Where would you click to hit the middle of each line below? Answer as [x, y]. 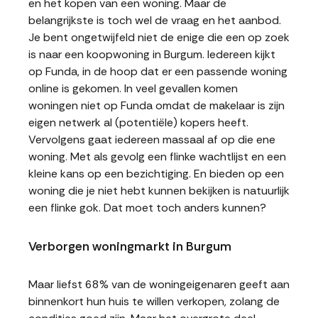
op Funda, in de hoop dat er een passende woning [158, 71]
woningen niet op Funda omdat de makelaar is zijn [157, 105]
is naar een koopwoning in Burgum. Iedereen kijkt [152, 54]
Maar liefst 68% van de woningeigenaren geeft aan [159, 284]
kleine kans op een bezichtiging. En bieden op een [156, 174]
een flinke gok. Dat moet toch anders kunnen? [147, 208]
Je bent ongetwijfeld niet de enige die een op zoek [159, 37]
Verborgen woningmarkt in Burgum [130, 246]
